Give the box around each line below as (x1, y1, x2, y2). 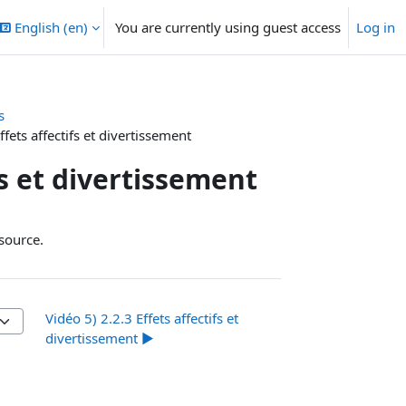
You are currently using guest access (115, 18, 341, 36)
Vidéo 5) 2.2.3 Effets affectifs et (45, 309, 239, 327)
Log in (356, 18, 395, 36)
